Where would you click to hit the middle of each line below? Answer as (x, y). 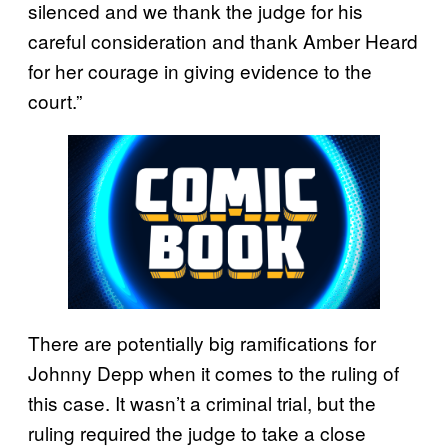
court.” (55, 100)
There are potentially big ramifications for (202, 343)
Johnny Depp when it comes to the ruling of (213, 373)
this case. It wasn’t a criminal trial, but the (202, 403)
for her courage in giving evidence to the (200, 70)
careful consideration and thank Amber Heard (223, 40)
